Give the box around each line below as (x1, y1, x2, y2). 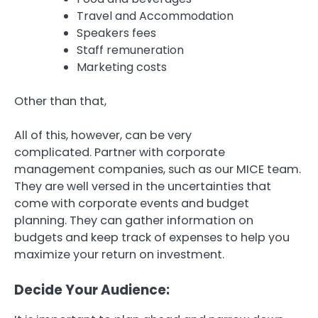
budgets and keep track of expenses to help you (14, 229, 290, 246)
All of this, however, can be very (14, 126, 192, 143)
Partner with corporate (94, 143, 225, 160)
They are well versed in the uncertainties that (14, 177, 271, 194)
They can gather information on (70, 212, 253, 229)
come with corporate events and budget (14, 194, 249, 212)
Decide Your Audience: (14, 280, 170, 300)
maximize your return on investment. (14, 246, 224, 263)
